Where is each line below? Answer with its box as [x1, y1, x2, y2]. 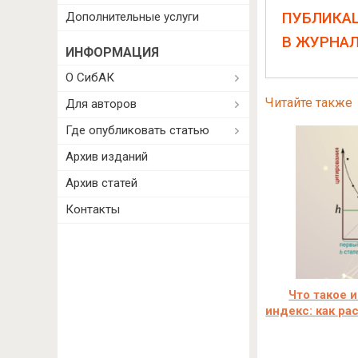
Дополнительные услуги [66, 10, 199, 24]
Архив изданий [66, 149, 148, 164]
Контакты [66, 202, 120, 217]
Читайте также [265, 95, 352, 110]
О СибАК [66, 70, 114, 85]
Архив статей [66, 176, 137, 190]
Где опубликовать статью [66, 123, 209, 137]
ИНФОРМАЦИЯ [66, 45, 159, 60]
